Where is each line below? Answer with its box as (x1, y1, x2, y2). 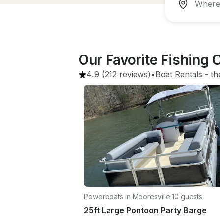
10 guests (172, 192, 202, 201)
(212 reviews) (99, 69, 151, 79)
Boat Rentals (155, 69, 202, 79)
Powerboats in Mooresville (84, 192, 170, 201)
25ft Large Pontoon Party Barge (84, 205, 207, 215)
